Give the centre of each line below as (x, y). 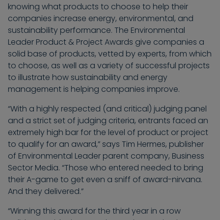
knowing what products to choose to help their (98, 7)
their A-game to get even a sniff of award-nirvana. (105, 180)
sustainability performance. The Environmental (96, 30)
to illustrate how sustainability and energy (88, 78)
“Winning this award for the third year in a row (94, 211)
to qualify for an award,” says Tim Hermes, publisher (106, 144)
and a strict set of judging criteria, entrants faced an (108, 121)
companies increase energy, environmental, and (101, 19)
